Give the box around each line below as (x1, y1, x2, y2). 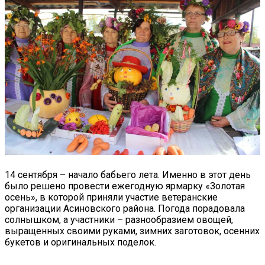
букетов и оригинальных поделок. (5, 236, 156, 248)
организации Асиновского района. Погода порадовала (5, 202, 245, 214)
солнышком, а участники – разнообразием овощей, (5, 214, 233, 225)
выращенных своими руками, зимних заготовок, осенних (5, 225, 260, 237)
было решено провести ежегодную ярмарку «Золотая (5, 180, 245, 192)
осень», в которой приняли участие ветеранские (5, 191, 218, 203)
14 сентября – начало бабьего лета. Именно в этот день (5, 169, 251, 180)
